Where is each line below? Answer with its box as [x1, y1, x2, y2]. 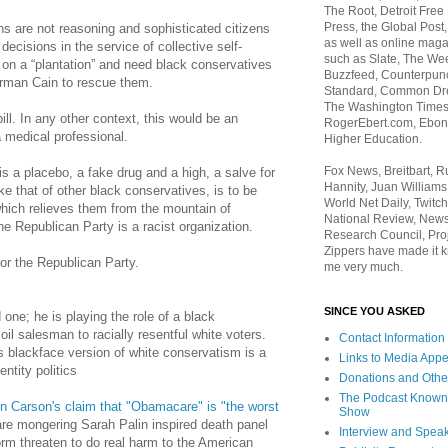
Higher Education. [324, 132, 422, 146]
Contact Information [339, 331, 445, 345]
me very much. [324, 260, 403, 274]
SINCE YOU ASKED [324, 305, 425, 317]
